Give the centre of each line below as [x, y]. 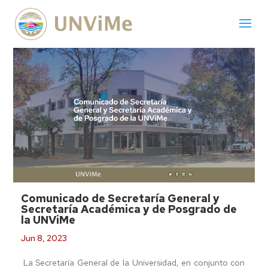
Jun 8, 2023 [44, 238]
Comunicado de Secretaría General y [121, 198]
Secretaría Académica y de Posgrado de [129, 209]
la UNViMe [48, 220]
